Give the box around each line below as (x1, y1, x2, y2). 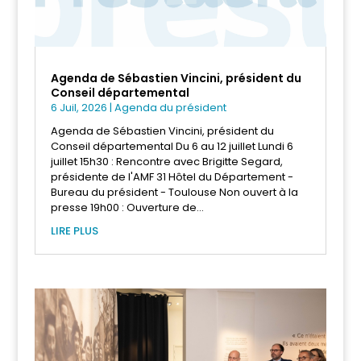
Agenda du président (114, 99, 226, 115)
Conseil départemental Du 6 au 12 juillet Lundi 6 (50, 138, 293, 154)
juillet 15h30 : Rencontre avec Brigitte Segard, (50, 153, 283, 169)
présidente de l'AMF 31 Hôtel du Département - (50, 168, 293, 185)
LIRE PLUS (50, 222, 98, 239)
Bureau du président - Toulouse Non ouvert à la (50, 184, 298, 200)
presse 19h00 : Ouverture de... (50, 199, 204, 215)
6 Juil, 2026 (50, 99, 107, 115)
